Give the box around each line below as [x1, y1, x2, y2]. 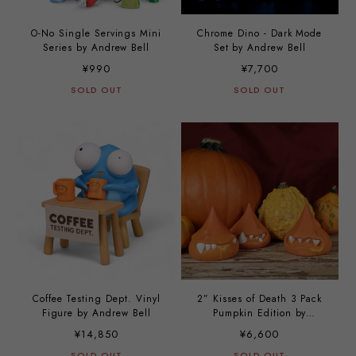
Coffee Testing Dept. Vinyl [32, 291, 161, 306]
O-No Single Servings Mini [31, 26, 162, 41]
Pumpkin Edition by [213, 305, 307, 320]
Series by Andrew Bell [43, 41, 150, 56]
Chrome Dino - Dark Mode [197, 26, 323, 41]
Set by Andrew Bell [213, 41, 306, 56]
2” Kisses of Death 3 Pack [197, 291, 323, 306]
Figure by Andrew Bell [41, 305, 151, 320]
